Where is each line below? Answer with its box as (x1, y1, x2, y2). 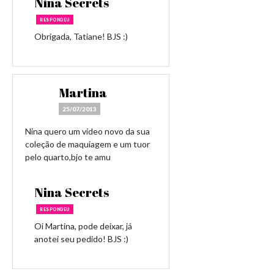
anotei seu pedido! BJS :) (34, 234, 128, 244)
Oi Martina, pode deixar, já (34, 221, 132, 231)
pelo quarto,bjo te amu (25, 152, 111, 162)
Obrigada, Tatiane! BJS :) (34, 31, 128, 42)
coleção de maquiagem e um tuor (25, 139, 150, 149)
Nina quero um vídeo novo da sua (25, 126, 150, 136)
